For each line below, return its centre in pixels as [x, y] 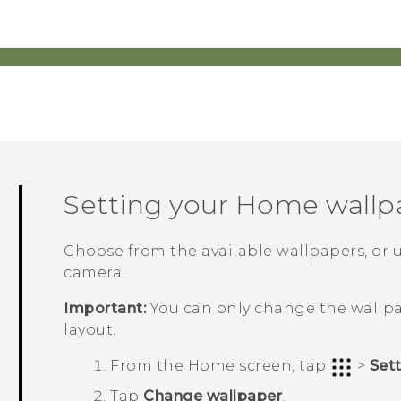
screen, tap [283, 366]
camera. [94, 273]
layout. [90, 330]
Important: [105, 309]
